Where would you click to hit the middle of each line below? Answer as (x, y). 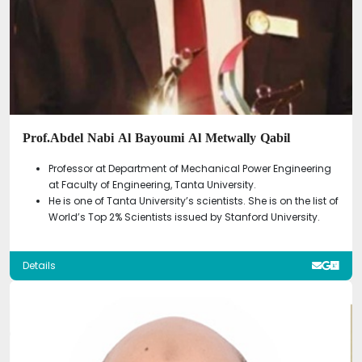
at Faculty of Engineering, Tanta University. (152, 184)
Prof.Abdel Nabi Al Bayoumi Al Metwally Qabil (156, 137)
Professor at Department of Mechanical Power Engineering (190, 168)
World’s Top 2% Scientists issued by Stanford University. (184, 217)
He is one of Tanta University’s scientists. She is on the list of (194, 200)
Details (39, 265)
